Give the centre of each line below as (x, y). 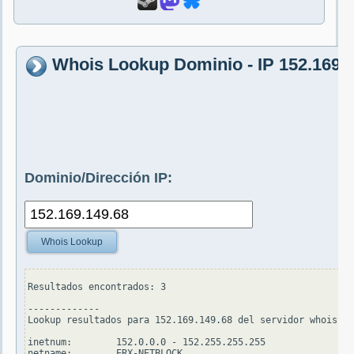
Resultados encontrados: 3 (97, 287)
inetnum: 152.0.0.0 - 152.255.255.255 (147, 343)
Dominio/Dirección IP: (98, 178)
